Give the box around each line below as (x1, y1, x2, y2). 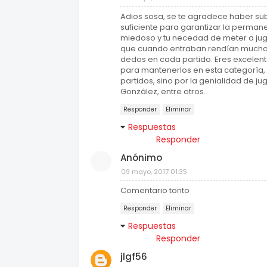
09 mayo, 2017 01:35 (121, 167, 187, 176)
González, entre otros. (120, 86, 206, 97)
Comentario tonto (120, 185, 190, 196)
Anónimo (120, 151, 162, 164)
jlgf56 (120, 250, 147, 263)
